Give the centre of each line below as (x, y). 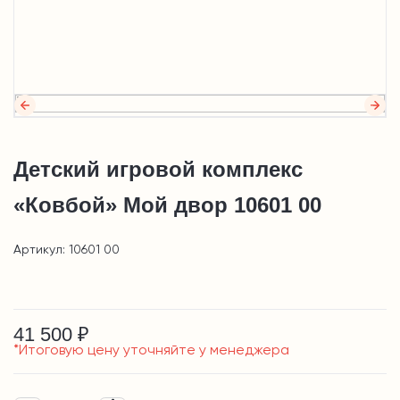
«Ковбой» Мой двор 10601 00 (167, 205)
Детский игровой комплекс (158, 170)
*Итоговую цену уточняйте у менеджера (151, 351)
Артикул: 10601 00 (67, 250)
